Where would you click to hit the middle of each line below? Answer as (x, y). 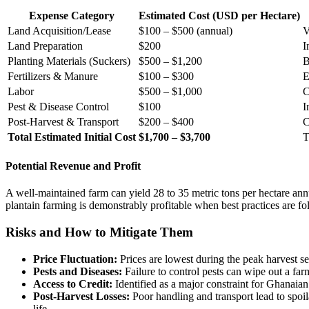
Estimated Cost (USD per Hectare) (219, 15)
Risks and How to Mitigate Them (99, 232)
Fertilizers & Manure (53, 76)
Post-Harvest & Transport (63, 121)
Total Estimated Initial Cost (72, 137)
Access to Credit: (73, 283)
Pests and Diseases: (78, 271)
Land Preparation (45, 46)
